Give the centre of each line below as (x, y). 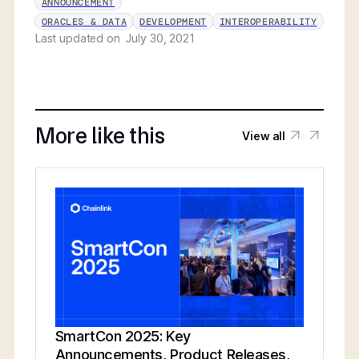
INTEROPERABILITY (268, 21)
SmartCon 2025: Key (123, 337)
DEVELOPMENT (173, 21)
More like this (100, 135)
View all (264, 135)
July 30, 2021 (160, 38)
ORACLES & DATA (84, 21)
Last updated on (81, 38)
